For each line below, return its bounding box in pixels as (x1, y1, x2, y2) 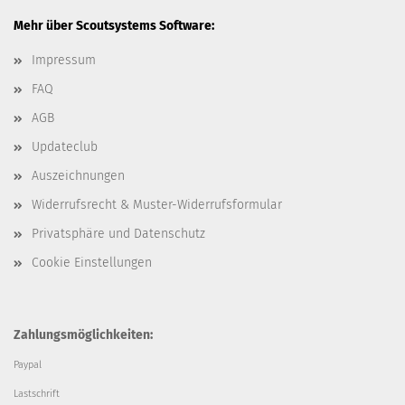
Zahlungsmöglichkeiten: (14, 327, 153, 344)
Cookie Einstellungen (32, 255, 152, 271)
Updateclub (32, 139, 98, 155)
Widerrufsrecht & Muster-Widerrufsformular (32, 197, 282, 213)
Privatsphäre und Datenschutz (32, 226, 205, 242)
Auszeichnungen (32, 168, 125, 184)
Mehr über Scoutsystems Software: (14, 18, 214, 34)
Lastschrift (14, 388, 60, 400)
